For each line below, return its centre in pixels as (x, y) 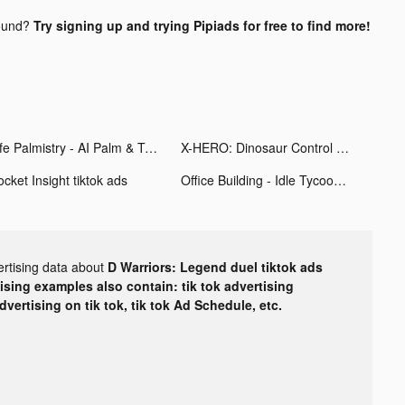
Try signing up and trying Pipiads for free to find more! (202, 25)
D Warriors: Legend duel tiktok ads (215, 266)
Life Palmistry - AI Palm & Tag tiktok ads (151, 147)
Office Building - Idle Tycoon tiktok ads (339, 179)
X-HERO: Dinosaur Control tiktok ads (342, 147)
